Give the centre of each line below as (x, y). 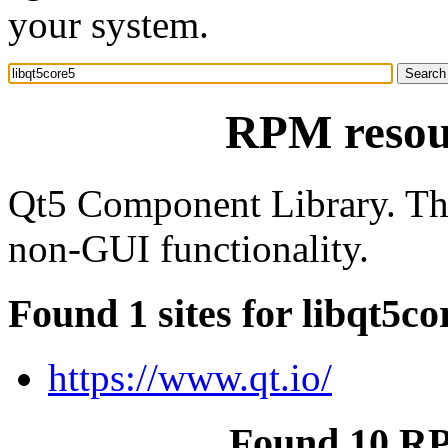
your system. (108, 24)
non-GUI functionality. (188, 248)
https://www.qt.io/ (190, 378)
